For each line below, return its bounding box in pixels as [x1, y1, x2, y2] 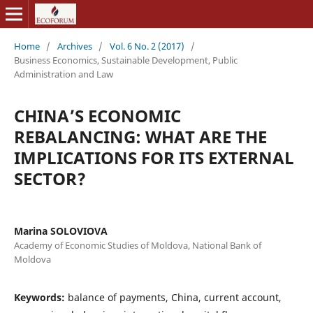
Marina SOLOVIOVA [13, 224, 108, 238]
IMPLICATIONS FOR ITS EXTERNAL [13, 145, 294, 169]
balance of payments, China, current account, [67, 290, 282, 304]
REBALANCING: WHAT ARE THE [13, 124, 267, 148]
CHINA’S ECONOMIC [13, 103, 181, 127]
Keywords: [13, 290, 68, 304]
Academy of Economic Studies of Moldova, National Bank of [13, 238, 261, 252]
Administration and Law [13, 67, 113, 80]
